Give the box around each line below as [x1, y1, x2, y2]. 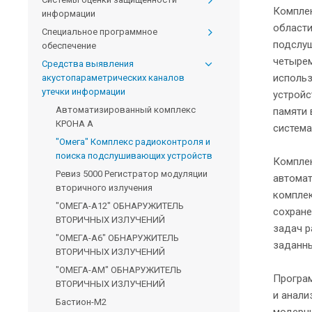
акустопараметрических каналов [42, 72, 185, 84]
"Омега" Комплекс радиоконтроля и [56, 136, 210, 148]
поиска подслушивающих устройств [56, 150, 212, 162]
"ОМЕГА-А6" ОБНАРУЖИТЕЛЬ [56, 233, 179, 244]
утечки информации [42, 86, 125, 97]
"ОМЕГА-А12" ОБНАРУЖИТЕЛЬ [56, 201, 184, 212]
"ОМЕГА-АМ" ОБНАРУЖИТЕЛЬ [56, 265, 182, 276]
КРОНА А [56, 118, 93, 130]
